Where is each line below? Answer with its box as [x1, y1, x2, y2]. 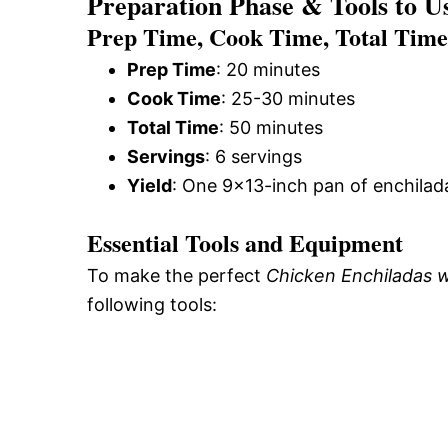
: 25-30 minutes [221, 88, 355, 109]
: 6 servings [205, 146, 302, 167]
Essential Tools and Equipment [87, 225, 403, 260]
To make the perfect [87, 265, 266, 286]
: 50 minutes [219, 117, 323, 138]
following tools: [87, 294, 217, 315]
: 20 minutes [216, 59, 320, 80]
